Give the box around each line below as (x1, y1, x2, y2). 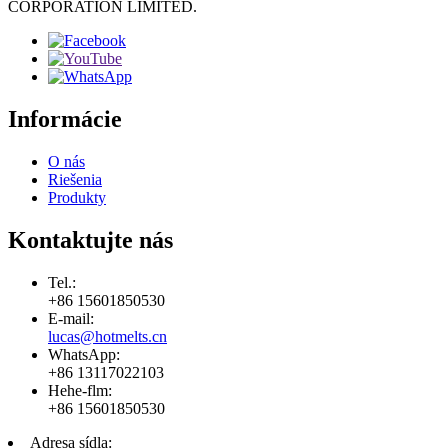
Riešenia (48, 171, 102, 189)
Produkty (48, 189, 106, 207)
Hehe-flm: (48, 381, 112, 399)
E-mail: (48, 309, 94, 327)
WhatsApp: (48, 345, 120, 363)
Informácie (8, 106, 122, 133)
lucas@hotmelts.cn (48, 327, 167, 345)
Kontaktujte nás (8, 227, 173, 253)
